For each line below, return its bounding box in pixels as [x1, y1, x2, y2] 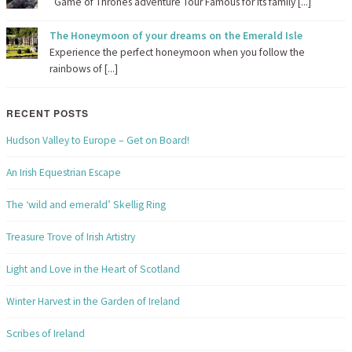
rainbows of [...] [49, 61, 118, 75]
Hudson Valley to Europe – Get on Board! [6, 133, 189, 147]
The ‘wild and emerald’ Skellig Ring [6, 197, 166, 211]
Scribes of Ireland [6, 326, 85, 340]
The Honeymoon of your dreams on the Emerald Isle [49, 28, 302, 42]
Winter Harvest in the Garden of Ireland [6, 294, 180, 308]
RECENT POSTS [6, 105, 89, 120]
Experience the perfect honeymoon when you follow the [49, 45, 305, 59]
